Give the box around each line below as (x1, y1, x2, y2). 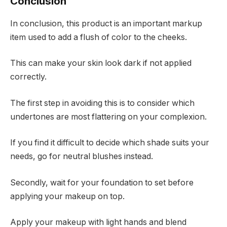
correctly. (10, 72, 47, 82)
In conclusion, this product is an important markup (10, 18, 202, 28)
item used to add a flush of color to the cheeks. (10, 32, 187, 42)
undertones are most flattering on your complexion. (10, 111, 207, 122)
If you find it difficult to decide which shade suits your (10, 138, 209, 148)
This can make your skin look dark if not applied (10, 58, 192, 68)
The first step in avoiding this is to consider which (10, 98, 195, 108)
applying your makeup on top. (10, 191, 125, 201)
